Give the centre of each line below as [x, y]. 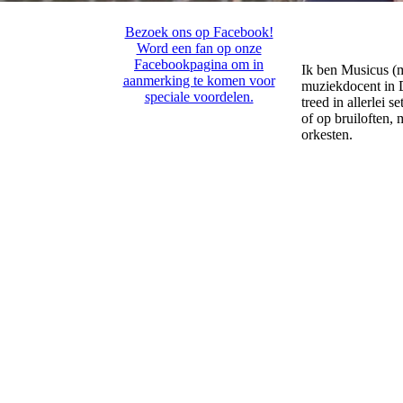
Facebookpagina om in [199, 64]
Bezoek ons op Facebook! [199, 32]
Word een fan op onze [199, 48]
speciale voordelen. [199, 97]
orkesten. [327, 135]
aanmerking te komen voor [199, 81]
